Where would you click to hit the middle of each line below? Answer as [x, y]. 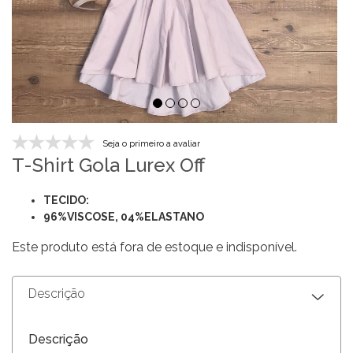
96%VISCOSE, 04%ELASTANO [124, 217]
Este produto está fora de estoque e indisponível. [154, 247]
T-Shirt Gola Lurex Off [108, 165]
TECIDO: [66, 201]
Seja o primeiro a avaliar [151, 144]
